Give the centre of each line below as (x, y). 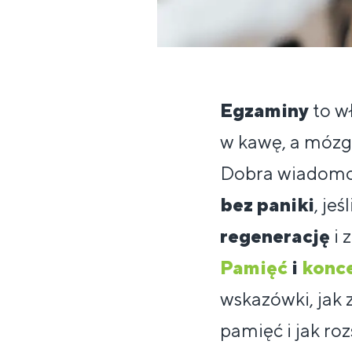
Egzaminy (264, 110)
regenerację (275, 236)
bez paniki (267, 205)
